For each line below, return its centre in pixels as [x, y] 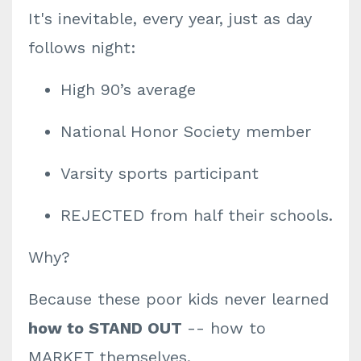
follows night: [82, 48]
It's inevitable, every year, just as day [170, 19]
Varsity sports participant [160, 173]
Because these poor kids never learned [178, 299]
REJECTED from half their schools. [197, 215]
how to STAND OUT [108, 328]
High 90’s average [128, 89]
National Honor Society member [186, 131]
